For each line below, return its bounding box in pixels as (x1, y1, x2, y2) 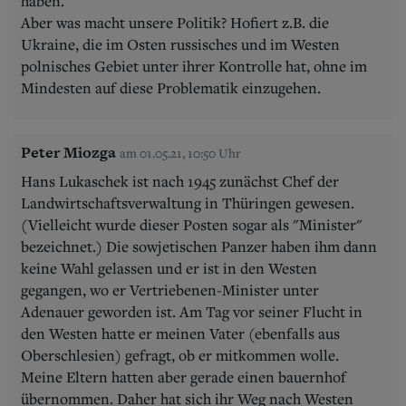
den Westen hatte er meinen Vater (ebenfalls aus (21, 323, 340, 343)
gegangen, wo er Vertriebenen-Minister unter (21, 279, 319, 300)
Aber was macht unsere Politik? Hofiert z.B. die (21, 12, 329, 33)
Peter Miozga (21, 140, 116, 163)
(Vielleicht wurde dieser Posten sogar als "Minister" (21, 214, 362, 235)
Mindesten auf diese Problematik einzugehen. (21, 77, 321, 98)
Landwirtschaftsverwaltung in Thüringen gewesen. (21, 192, 354, 213)
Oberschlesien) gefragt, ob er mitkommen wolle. (21, 344, 339, 365)
